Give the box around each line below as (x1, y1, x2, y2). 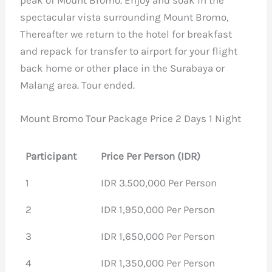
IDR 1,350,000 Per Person (101, 256, 215, 269)
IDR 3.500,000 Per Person (101, 176, 217, 189)
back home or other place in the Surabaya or (20, 61, 225, 74)
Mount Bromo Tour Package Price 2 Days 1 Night (20, 112, 242, 124)
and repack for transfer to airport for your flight (20, 44, 238, 57)
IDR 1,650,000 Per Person (101, 229, 215, 242)
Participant (25, 149, 76, 162)
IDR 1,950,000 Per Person (101, 203, 215, 216)
